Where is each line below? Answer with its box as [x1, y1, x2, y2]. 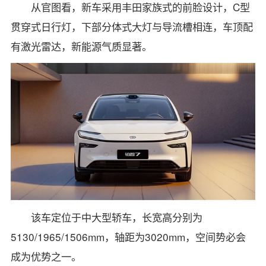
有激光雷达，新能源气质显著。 [10, 38, 152, 53]
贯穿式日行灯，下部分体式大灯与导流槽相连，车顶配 [10, 18, 253, 34]
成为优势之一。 [10, 249, 81, 264]
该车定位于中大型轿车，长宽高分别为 [31, 210, 203, 225]
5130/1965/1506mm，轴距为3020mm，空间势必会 [10, 229, 246, 245]
